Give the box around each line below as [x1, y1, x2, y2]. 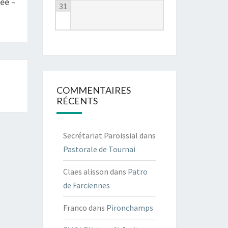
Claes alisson [63, 166, 108, 177]
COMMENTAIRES [56, 84, 131, 96]
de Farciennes [63, 180, 110, 190]
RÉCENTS [56, 95, 98, 106]
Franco [63, 202, 87, 213]
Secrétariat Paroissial [63, 130, 138, 140]
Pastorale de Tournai [63, 144, 135, 154]
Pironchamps [106, 202, 153, 213]
